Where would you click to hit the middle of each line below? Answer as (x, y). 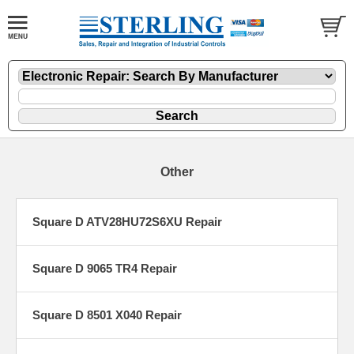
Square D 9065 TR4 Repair (105, 269)
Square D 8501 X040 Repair (107, 315)
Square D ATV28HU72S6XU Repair (127, 222)
